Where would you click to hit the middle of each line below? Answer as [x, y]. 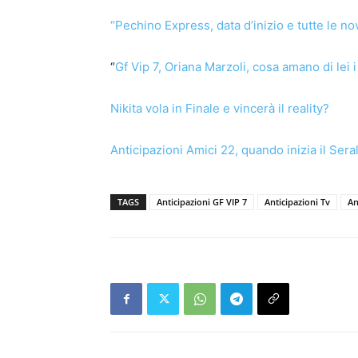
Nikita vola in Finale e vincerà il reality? [221, 108]
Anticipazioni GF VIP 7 [202, 202]
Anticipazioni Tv [297, 202]
